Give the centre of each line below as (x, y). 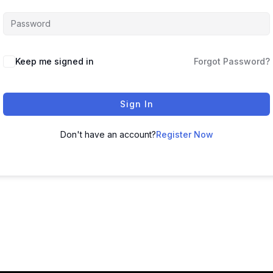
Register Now (184, 135)
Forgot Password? (232, 62)
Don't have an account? (108, 135)
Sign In (136, 104)
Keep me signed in (55, 62)
